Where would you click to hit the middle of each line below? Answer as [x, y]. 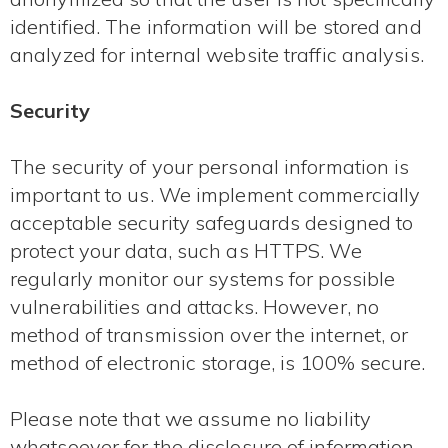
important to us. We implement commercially [215, 195]
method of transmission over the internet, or [209, 335]
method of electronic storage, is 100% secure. [218, 363]
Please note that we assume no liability [190, 419]
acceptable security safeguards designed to [212, 223]
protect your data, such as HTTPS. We [186, 251]
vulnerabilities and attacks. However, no [195, 307]
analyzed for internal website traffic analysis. [217, 55]
